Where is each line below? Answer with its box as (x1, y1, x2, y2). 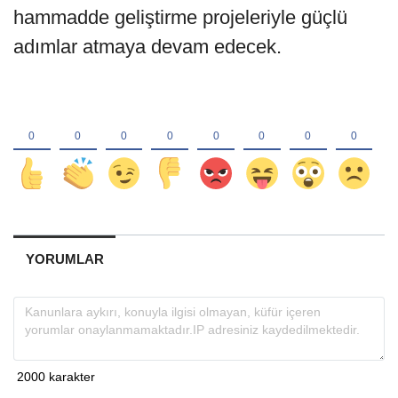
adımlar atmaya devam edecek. (13, 35, 287, 58)
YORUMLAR (25, 251, 104, 267)
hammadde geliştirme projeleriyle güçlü (13, 5, 347, 28)
